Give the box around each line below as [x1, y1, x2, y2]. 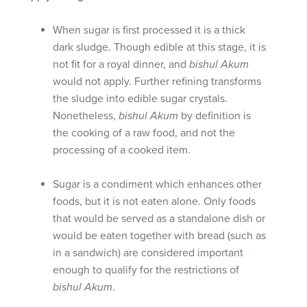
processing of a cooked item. [53, 143, 191, 157]
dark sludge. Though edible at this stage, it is [53, 40, 267, 54]
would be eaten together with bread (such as [53, 228, 267, 243]
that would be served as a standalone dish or [53, 211, 266, 225]
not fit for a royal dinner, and [53, 57, 190, 71]
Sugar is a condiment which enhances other [53, 177, 262, 191]
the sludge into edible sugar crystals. [53, 91, 228, 106]
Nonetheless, [53, 108, 119, 123]
